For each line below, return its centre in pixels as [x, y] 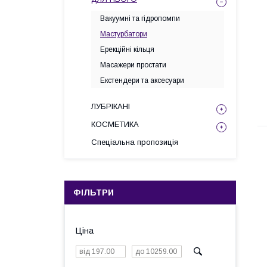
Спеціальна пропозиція [135, 142]
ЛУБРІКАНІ [111, 106]
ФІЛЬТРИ [94, 193]
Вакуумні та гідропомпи [140, 18]
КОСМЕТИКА [115, 124]
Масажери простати [133, 65]
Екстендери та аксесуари [142, 80]
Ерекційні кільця [127, 49]
